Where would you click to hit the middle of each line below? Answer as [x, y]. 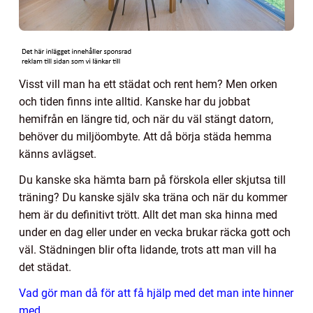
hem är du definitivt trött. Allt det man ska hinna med [148, 214]
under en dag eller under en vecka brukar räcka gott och [155, 232]
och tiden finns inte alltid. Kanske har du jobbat [134, 101]
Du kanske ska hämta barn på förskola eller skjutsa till [152, 180]
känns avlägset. [59, 154]
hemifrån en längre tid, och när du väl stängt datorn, [146, 119]
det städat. [46, 267]
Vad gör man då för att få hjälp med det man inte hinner [156, 293]
